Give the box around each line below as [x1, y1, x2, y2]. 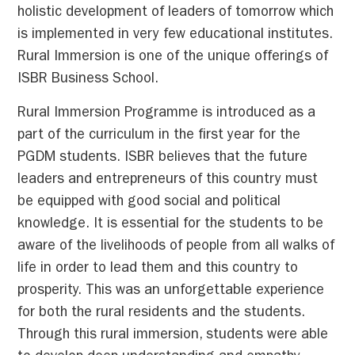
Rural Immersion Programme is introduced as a [17, 106, 316, 121]
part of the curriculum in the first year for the [17, 128, 301, 143]
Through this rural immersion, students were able [17, 328, 329, 343]
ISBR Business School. [17, 73, 159, 88]
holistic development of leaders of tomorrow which [17, 6, 334, 21]
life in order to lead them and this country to [17, 261, 299, 277]
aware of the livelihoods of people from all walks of [17, 239, 335, 254]
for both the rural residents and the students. [17, 306, 306, 321]
